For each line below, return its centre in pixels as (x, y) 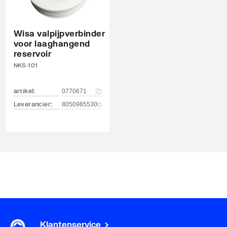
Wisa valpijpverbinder (59, 33)
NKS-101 (26, 65)
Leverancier (32, 104)
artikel (24, 91)
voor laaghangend (52, 43)
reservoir (32, 53)
